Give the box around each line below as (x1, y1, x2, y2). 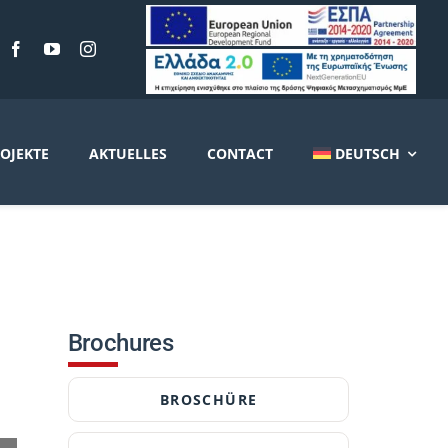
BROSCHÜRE (159, 389, 258, 409)
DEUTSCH (335, 144, 400, 164)
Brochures (67, 328, 174, 357)
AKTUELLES (88, 144, 167, 164)
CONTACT (206, 144, 273, 164)
